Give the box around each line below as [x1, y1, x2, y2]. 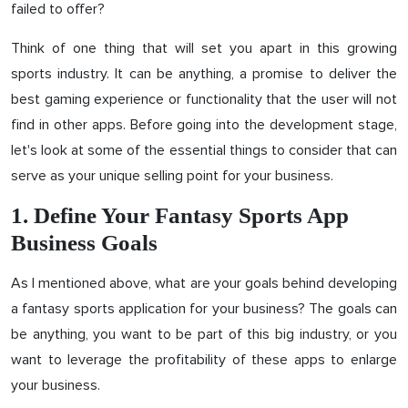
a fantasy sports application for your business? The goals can [11, 299, 397, 318]
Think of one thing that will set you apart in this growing [11, 38, 397, 57]
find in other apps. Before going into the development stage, [11, 115, 397, 134]
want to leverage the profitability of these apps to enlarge [11, 350, 397, 369]
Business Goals [11, 229, 158, 255]
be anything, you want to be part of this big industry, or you [11, 324, 397, 343]
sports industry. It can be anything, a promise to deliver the [11, 64, 397, 83]
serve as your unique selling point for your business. [11, 166, 333, 185]
